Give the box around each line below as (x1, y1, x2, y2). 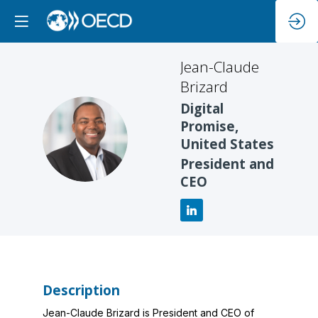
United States (180, 134, 274, 153)
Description (43, 281, 120, 300)
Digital (180, 99, 224, 117)
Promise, (180, 116, 238, 135)
